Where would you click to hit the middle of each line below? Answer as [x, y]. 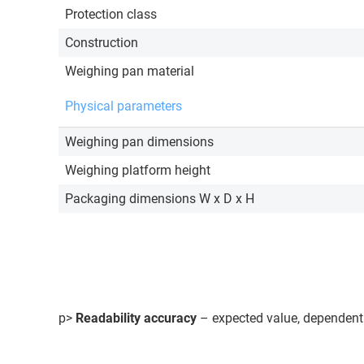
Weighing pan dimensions [139, 142]
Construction [102, 43]
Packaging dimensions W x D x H [160, 199]
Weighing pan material [130, 71]
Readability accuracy [136, 318]
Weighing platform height [138, 170]
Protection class [111, 14]
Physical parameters [123, 106]
